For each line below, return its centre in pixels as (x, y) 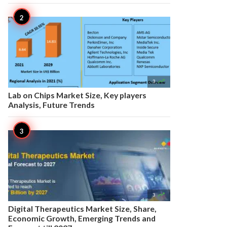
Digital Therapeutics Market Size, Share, (82, 209)
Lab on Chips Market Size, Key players (77, 95)
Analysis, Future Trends (51, 105)
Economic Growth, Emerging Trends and (82, 218)
